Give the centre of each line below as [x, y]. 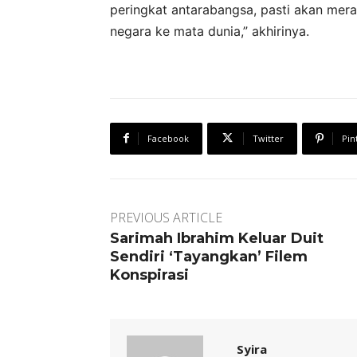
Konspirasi [149, 275]
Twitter [268, 138]
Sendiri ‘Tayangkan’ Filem [209, 256]
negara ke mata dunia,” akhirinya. [210, 31]
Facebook [168, 138]
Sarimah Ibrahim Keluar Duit [217, 238]
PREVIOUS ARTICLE [166, 217]
